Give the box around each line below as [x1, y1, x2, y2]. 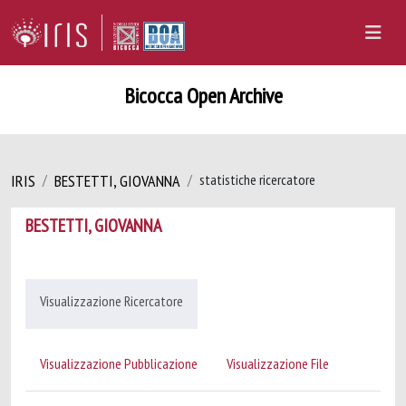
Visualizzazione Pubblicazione [40, 354, 198, 372]
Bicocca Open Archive [123, 82, 283, 110]
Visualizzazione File [227, 354, 329, 372]
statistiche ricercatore [199, 170, 315, 188]
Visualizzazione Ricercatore [40, 292, 183, 310]
